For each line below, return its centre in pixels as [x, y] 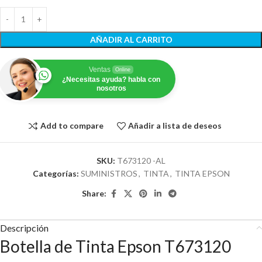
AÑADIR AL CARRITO [131, 39]
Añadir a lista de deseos [175, 126]
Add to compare [72, 126]
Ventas [100, 69]
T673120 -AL [141, 160]
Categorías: [56, 173]
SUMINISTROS [109, 173]
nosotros [111, 88]
